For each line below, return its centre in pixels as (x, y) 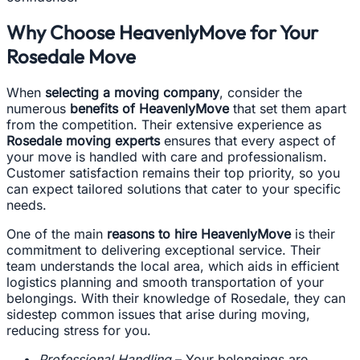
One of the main (57, 234)
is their (313, 234)
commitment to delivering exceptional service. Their (164, 250)
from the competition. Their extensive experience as (164, 125)
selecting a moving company (132, 93)
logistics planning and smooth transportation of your (165, 282)
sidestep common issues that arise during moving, (158, 315)
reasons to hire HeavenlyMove (199, 234)
